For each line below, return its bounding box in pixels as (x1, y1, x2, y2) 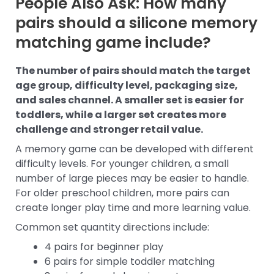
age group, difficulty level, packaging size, (15, 78, 238, 92)
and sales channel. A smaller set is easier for (15, 92, 244, 107)
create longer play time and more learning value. (15, 200, 251, 215)
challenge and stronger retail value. (15, 122, 203, 136)
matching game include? (15, 32, 211, 54)
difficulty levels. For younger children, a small (15, 156, 229, 171)
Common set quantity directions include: (15, 220, 209, 234)
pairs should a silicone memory (15, 12, 257, 34)
